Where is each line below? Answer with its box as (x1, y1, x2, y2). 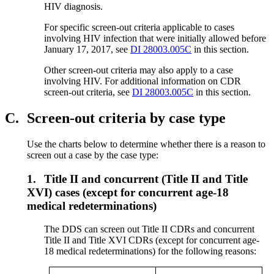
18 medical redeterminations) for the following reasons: (44, 246, 257, 257)
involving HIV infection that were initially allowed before (44, 33, 267, 44)
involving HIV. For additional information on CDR (44, 76, 242, 87)
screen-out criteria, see (44, 87, 133, 98)
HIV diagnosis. (44, 1, 103, 12)
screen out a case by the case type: (27, 149, 158, 160)
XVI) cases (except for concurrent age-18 (27, 185, 229, 199)
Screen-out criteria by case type (27, 109, 226, 126)
